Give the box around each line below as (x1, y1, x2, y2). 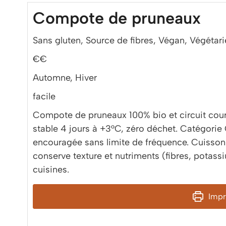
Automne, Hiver (33, 72, 97, 83)
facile (33, 91, 55, 102)
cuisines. (33, 164, 69, 175)
